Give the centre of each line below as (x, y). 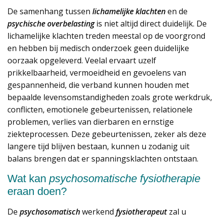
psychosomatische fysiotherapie (125, 179)
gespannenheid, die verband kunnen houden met (98, 85)
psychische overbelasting (51, 24)
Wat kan (28, 179)
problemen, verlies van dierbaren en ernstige (91, 122)
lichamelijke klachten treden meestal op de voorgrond (106, 36)
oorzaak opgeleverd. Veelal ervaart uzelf (82, 60)
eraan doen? (37, 191)
